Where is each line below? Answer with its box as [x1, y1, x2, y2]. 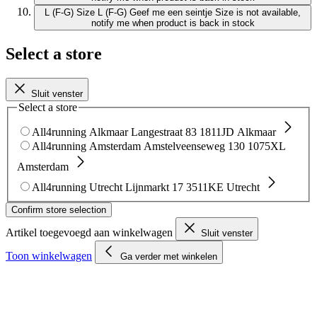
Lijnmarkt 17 [125, 180, 183, 193]
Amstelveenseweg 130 [144, 139, 245, 152]
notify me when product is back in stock [91, 18, 255, 29]
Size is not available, [215, 7, 301, 18]
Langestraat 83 [131, 125, 197, 138]
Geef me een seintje [129, 7, 212, 18]
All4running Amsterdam [32, 139, 141, 152]
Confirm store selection [11, 204, 106, 215]
